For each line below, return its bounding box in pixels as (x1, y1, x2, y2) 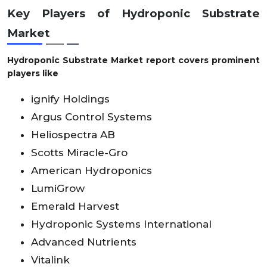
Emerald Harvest (31, 200, 119, 213)
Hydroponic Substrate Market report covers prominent (7, 55, 260, 66)
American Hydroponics (31, 164, 152, 177)
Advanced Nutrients (31, 236, 136, 249)
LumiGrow (31, 182, 85, 195)
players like (7, 68, 58, 79)
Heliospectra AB (31, 129, 115, 141)
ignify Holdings (31, 93, 110, 105)
